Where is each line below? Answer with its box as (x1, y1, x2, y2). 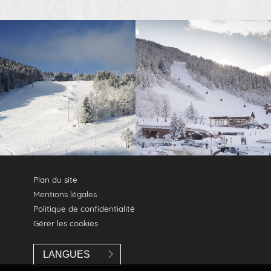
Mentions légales (33, 189, 97, 200)
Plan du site (33, 174, 78, 185)
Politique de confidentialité (33, 203, 135, 214)
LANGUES (43, 249, 91, 260)
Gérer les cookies (33, 218, 99, 229)
